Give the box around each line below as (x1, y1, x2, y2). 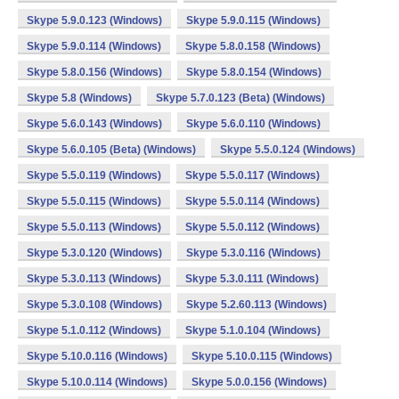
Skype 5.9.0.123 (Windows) (27, 14, 162, 27)
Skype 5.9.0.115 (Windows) (186, 14, 321, 27)
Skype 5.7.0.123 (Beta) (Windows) (156, 92, 325, 104)
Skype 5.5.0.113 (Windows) (27, 221, 161, 233)
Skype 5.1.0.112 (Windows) (27, 324, 161, 337)
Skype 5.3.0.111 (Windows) (185, 273, 319, 285)
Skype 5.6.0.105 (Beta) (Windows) (27, 143, 196, 156)
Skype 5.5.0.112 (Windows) (185, 221, 320, 233)
